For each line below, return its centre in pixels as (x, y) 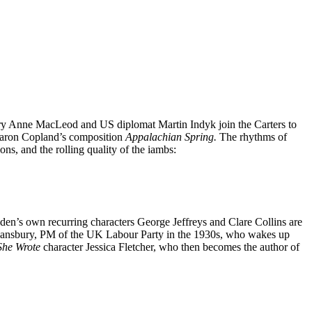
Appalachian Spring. (172, 136)
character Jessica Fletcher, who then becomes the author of (171, 247)
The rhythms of (253, 136)
